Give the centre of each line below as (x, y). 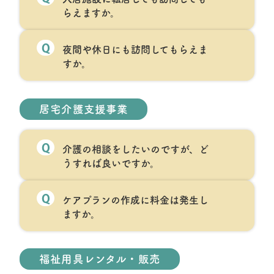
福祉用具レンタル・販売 (100, 259)
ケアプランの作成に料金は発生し (135, 200)
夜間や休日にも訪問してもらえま (135, 50)
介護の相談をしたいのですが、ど (135, 149)
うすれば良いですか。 (111, 163)
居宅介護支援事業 (84, 109)
